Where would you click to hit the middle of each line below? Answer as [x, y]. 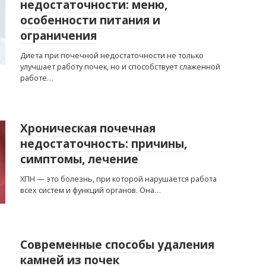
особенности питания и [90, 20]
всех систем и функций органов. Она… [91, 190]
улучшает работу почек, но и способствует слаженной [120, 66]
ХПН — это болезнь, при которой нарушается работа [118, 179]
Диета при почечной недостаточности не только [112, 55]
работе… [37, 78]
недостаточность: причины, [104, 144]
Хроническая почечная [88, 128]
